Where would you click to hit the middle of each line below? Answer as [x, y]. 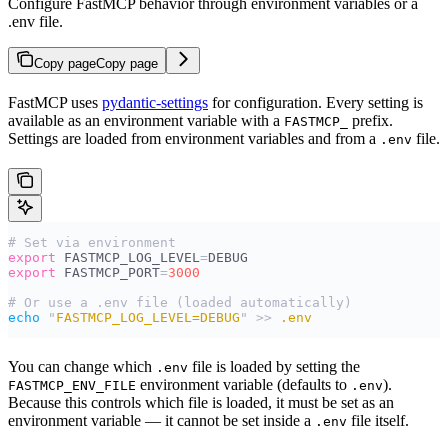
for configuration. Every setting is [315, 103]
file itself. [378, 421]
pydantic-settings [155, 103]
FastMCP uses [55, 103]
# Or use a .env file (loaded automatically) [180, 303]
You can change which [82, 367]
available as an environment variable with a [146, 121]
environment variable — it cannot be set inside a [161, 421]
